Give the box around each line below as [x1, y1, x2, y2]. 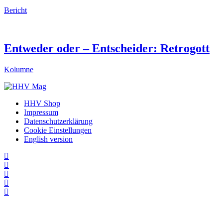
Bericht [4, 6, 27, 15]
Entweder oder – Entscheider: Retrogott [4, 42, 210, 55]
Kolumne [4, 65, 33, 74]
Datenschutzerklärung [24, 117, 93, 126]
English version [24, 135, 73, 144]
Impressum [24, 108, 58, 117]
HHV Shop [24, 99, 60, 108]
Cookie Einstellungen [24, 126, 92, 135]
